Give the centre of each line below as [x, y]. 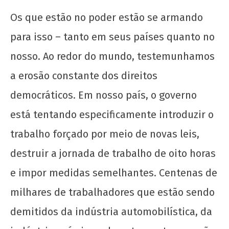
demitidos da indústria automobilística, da [111, 211]
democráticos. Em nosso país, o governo [104, 95]
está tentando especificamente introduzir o [112, 114]
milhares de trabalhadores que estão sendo [112, 192]
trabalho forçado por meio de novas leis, [105, 134]
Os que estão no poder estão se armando [107, 17]
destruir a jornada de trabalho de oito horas [113, 153]
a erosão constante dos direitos [84, 75]
